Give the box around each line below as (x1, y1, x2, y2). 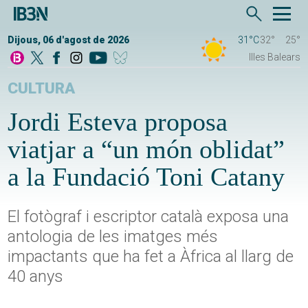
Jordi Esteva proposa (8, 107, 228, 137)
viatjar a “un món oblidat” (8, 135, 285, 164)
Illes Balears (248, 52, 300, 63)
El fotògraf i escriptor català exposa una (8, 207, 289, 227)
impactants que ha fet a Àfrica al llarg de (8, 247, 294, 267)
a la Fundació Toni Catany (8, 162, 285, 192)
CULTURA (8, 79, 76, 98)
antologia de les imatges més (8, 227, 219, 247)
